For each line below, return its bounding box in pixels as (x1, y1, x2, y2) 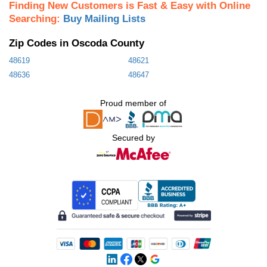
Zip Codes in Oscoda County (9, 36, 144, 49)
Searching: (9, 12, 63, 24)
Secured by (112, 132, 155, 142)
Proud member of (100, 98, 167, 108)
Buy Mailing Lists (63, 12, 145, 24)
